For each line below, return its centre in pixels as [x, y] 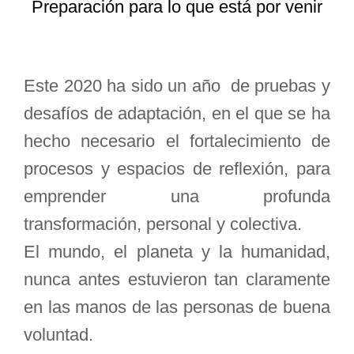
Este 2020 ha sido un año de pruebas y [177, 86]
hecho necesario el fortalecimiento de [177, 141]
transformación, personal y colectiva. [163, 224]
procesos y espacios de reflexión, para [177, 169]
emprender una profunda [177, 196]
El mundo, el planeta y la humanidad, [177, 252]
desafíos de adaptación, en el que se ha [177, 113]
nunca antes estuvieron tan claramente [177, 279]
